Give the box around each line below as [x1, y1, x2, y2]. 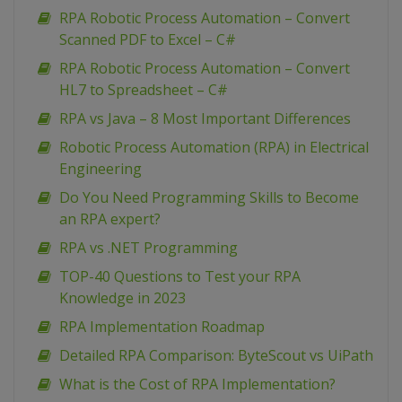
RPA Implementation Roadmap [59, 317, 265, 337]
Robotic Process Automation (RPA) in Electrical [59, 137, 369, 158]
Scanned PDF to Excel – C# [59, 30, 236, 50]
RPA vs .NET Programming [59, 238, 238, 258]
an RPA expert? [59, 209, 161, 230]
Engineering [59, 159, 142, 179]
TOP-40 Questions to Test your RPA [59, 267, 301, 287]
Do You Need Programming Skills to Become [59, 188, 359, 208]
